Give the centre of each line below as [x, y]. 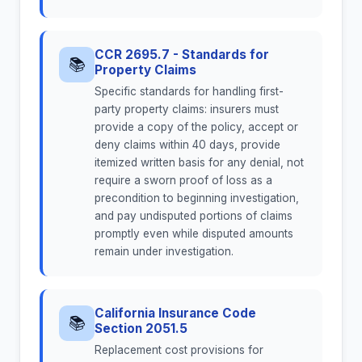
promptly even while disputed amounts [194, 234]
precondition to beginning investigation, [197, 198]
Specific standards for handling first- [189, 92]
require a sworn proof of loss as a [183, 181]
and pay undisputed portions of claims [194, 216]
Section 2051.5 [141, 329]
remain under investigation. [164, 252]
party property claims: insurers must [187, 109]
